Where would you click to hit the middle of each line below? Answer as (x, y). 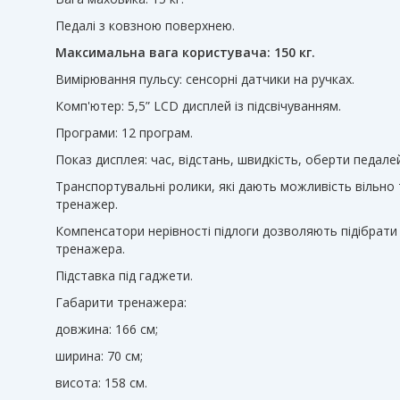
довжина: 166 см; (107, 329)
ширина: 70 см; (99, 356)
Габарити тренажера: (121, 302)
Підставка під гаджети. (124, 275)
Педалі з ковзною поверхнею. (145, 25)
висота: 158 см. (101, 383)
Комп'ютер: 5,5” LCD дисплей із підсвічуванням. (198, 106)
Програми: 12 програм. (124, 133)
